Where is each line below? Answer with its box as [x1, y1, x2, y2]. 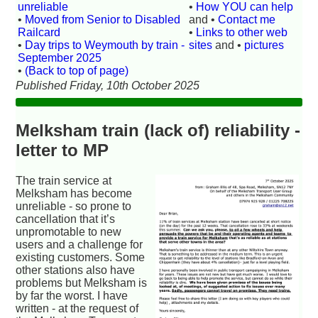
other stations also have [16, 263, 136, 276]
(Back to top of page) [25, 64, 129, 77]
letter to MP [16, 140, 109, 160]
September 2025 [18, 51, 102, 64]
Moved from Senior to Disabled [25, 13, 181, 26]
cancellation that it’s [16, 212, 116, 225]
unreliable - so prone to [16, 199, 132, 212]
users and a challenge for [16, 238, 143, 251]
